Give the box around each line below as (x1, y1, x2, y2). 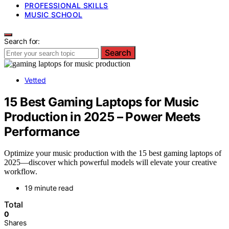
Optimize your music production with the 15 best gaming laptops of (4, 149, 221, 158)
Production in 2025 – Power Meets (4, 109, 200, 124)
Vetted (25, 75, 46, 84)
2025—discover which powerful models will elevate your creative (4, 158, 217, 167)
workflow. (4, 167, 37, 176)
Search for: (4, 36, 40, 45)
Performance (4, 124, 80, 139)
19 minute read (25, 184, 74, 193)
